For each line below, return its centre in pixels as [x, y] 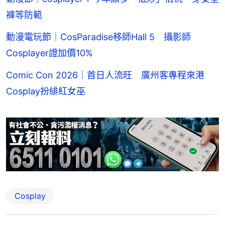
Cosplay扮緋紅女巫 [46, 91]
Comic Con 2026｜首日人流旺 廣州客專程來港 [105, 75]
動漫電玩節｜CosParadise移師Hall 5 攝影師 [98, 37]
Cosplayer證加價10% [49, 53]
